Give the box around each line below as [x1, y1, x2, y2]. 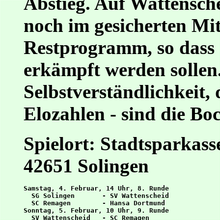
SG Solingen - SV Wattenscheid [24, 192, 169, 200]
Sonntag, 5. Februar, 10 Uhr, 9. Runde [24, 207, 169, 215]
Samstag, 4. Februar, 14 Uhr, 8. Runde [24, 185, 169, 192]
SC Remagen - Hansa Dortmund [24, 199, 165, 207]
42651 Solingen [24, 155, 149, 177]
